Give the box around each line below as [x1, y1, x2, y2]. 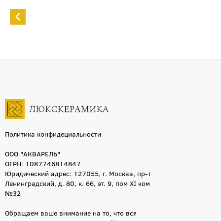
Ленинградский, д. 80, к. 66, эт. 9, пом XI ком [5, 178, 150, 188]
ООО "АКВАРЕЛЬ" [5, 148, 60, 159]
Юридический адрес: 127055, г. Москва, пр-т [5, 168, 151, 179]
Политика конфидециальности [5, 129, 101, 139]
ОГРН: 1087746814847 [5, 158, 81, 169]
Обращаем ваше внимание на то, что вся [5, 208, 137, 218]
